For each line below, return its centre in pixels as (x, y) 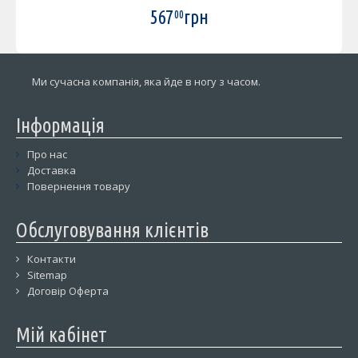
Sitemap (47, 274)
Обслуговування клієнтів (112, 230)
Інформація (60, 125)
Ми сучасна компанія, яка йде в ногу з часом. (147, 81)
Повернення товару (79, 186)
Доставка (52, 170)
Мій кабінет (62, 334)
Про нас (47, 154)
